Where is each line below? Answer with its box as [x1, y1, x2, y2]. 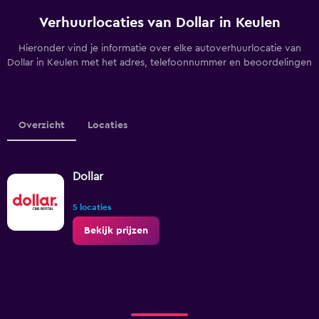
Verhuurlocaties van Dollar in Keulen [38, 16, 281, 30]
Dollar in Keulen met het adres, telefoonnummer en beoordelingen [7, 58, 312, 68]
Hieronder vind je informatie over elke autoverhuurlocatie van [18, 43, 301, 53]
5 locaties [73, 203, 111, 211]
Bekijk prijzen [84, 226, 148, 236]
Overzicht [19, 120, 65, 130]
